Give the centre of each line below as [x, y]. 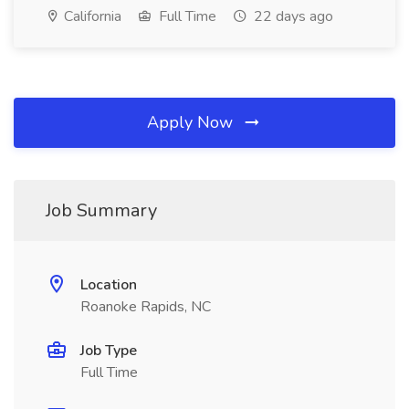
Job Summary [101, 210]
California [91, 16]
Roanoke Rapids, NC [146, 307]
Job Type [109, 351]
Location [109, 285]
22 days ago [292, 16]
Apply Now [192, 122]
